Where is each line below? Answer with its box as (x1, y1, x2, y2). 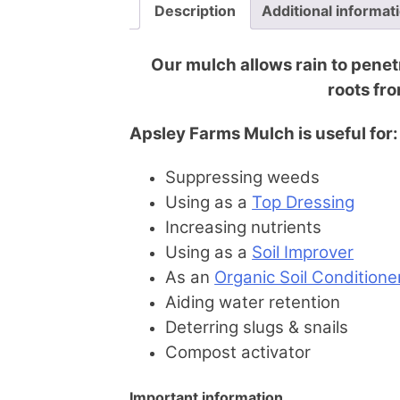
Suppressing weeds (165, 167, 321, 188)
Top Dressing (252, 192, 355, 213)
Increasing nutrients (165, 217, 322, 238)
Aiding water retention (165, 292, 341, 313)
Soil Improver (252, 242, 354, 263)
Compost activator (165, 342, 312, 363)
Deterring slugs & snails (165, 317, 349, 338)
